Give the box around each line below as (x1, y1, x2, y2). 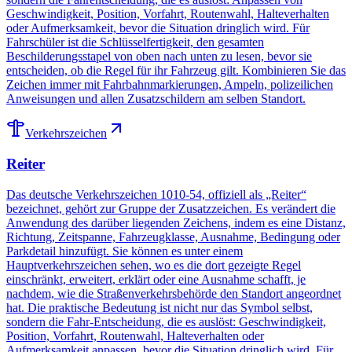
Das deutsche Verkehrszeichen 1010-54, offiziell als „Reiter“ (6, 187, 306, 201)
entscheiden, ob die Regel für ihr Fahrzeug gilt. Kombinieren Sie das (6, 64, 346, 78)
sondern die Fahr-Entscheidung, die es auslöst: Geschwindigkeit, (6, 314, 326, 328)
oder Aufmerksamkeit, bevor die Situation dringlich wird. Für (6, 21, 310, 35)
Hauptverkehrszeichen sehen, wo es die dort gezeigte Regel (6, 258, 301, 272)
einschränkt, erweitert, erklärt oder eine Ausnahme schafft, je (6, 272, 306, 286)
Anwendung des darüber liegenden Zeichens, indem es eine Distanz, (6, 215, 346, 229)
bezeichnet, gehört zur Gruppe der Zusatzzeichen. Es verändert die (6, 201, 335, 215)
